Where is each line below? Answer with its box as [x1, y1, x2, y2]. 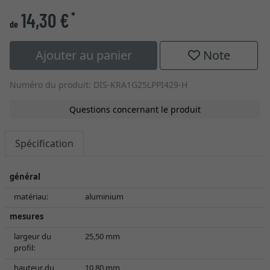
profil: [14, 242, 35, 253]
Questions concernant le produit [69, 104, 201, 115]
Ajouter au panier [35, 47, 132, 63]
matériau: [14, 191, 48, 202]
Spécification [15, 137, 74, 150]
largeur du [14, 231, 51, 242]
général [10, 171, 40, 182]
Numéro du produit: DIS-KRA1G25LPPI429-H [10, 79, 187, 90]
